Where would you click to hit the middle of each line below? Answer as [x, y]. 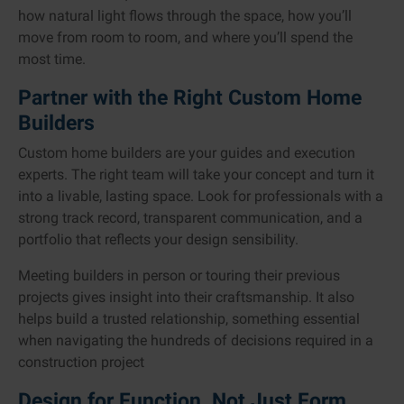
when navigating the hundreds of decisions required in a [196, 341]
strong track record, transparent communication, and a [190, 218]
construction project [81, 363]
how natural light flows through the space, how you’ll [185, 16]
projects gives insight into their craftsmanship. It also [186, 298]
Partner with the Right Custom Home [190, 98]
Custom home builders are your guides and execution [187, 153]
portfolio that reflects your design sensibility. [158, 240]
